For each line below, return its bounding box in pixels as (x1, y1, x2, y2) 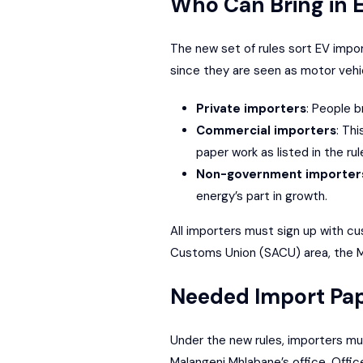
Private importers (195, 100, 306, 117)
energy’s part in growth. (195, 187, 327, 204)
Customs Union (169, 244, 256, 261)
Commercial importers (195, 122, 336, 139)
